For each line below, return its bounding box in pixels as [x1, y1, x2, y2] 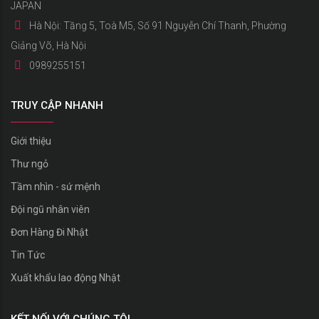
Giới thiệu [11, 135, 51, 147]
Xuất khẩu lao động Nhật [11, 271, 120, 283]
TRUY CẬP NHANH [11, 98, 103, 112]
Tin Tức [11, 249, 45, 261]
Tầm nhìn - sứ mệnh [11, 180, 100, 192]
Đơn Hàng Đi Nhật [11, 226, 88, 238]
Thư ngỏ [11, 157, 48, 169]
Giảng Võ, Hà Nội [11, 39, 86, 51]
